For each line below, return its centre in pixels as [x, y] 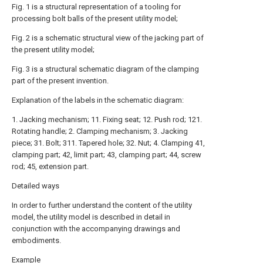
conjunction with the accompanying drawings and [96, 229]
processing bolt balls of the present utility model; [95, 18]
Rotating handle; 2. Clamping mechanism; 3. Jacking [100, 131]
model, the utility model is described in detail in [91, 217]
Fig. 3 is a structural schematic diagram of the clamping [105, 69]
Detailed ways [36, 186]
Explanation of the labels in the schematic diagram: [98, 100]
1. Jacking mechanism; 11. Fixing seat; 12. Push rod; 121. [107, 119]
